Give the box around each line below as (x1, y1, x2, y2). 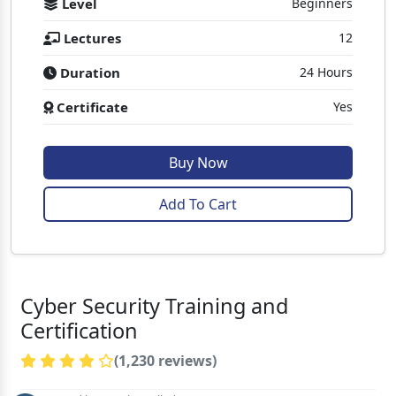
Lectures (60, 28, 121, 47)
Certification (20, 316, 138, 345)
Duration (57, 63, 120, 81)
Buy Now (168, 152, 228, 172)
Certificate (53, 97, 128, 116)
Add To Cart (159, 194, 237, 214)
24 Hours (300, 63, 353, 80)
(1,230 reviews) (114, 350, 217, 370)
